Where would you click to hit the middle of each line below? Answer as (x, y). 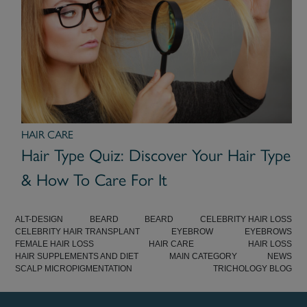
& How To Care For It (94, 180)
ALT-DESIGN (39, 219)
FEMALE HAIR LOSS (55, 244)
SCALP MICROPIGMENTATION (74, 268)
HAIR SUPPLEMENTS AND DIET (77, 256)
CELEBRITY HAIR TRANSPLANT (78, 231)
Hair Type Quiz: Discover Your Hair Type (156, 155)
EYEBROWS (268, 231)
